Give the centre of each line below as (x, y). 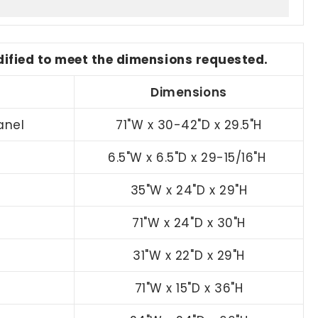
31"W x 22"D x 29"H (189, 255)
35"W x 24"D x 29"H (189, 190)
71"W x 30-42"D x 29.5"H (189, 125)
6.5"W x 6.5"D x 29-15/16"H (187, 157)
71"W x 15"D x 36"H (189, 288)
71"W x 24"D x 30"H (189, 223)
